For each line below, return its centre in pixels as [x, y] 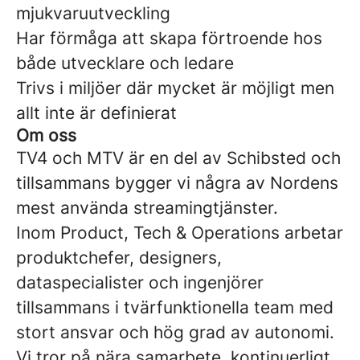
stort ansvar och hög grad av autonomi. [175, 332]
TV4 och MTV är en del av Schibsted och [178, 158]
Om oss [46, 135]
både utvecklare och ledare [125, 63]
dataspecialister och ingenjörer [140, 282]
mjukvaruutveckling [93, 13]
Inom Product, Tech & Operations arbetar [180, 233]
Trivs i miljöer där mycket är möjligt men [175, 88]
